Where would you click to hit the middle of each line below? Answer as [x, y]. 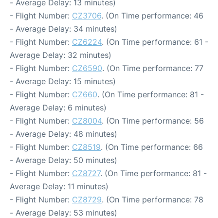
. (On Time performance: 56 [153, 121]
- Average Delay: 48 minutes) [64, 134]
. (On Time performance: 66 [152, 147]
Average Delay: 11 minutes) [59, 187]
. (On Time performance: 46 [152, 16]
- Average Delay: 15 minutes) [63, 82]
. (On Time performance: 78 [153, 200]
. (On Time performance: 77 [153, 68]
